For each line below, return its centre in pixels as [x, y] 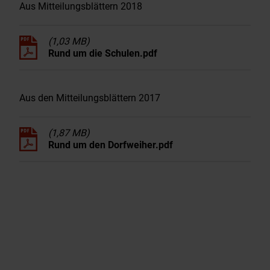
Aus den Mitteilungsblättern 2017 [90, 98]
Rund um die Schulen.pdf [103, 53]
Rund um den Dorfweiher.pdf [111, 145]
